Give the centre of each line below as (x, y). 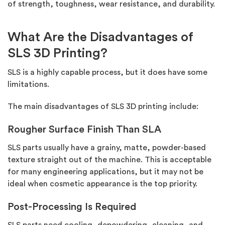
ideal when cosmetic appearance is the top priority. (102, 184)
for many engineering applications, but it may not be (105, 172)
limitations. (28, 85)
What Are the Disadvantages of (100, 37)
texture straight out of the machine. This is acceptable (109, 160)
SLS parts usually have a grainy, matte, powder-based (107, 148)
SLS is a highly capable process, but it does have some (107, 73)
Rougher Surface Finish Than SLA (84, 130)
